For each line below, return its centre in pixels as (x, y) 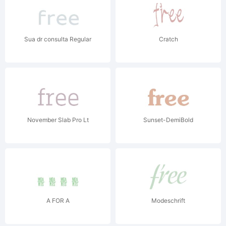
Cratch (168, 39)
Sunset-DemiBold (168, 120)
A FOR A (58, 201)
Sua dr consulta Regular (58, 39)
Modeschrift (168, 201)
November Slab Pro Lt (58, 120)
